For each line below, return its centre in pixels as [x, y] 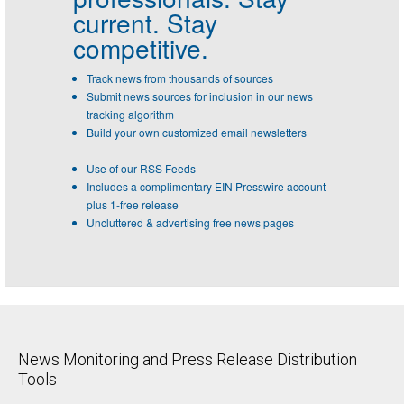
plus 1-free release [133, 205]
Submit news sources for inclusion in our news [200, 96]
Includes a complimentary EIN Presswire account [206, 187]
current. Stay [145, 23]
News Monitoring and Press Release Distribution [188, 360]
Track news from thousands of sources [180, 78]
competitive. [141, 48]
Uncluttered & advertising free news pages [190, 223]
